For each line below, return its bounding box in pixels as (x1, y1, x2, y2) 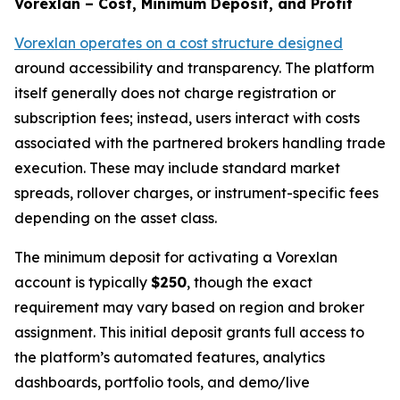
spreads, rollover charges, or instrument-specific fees (14, 184, 379, 203)
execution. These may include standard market (14, 159, 340, 178)
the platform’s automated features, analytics (14, 348, 325, 367)
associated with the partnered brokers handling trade (14, 134, 386, 153)
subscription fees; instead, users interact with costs (14, 109, 360, 128)
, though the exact (187, 273, 312, 292)
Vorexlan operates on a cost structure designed (14, 34, 343, 53)
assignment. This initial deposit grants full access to (14, 323, 364, 342)
